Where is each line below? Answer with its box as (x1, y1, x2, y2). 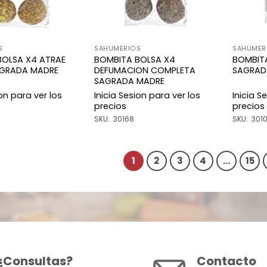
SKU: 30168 (94, 113, 135, 124)
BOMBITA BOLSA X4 (94, 54, 176, 66)
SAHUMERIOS (94, 44, 141, 54)
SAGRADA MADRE (94, 75, 165, 88)
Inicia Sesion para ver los (94, 89, 201, 102)
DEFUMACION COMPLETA (94, 64, 196, 77)
